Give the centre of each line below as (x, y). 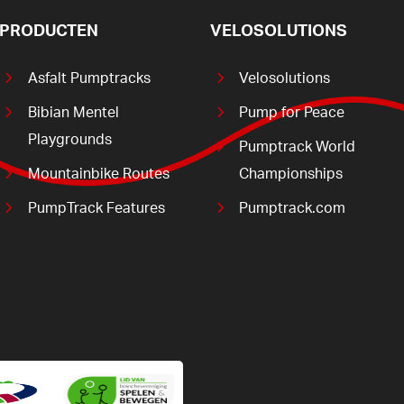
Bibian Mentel (73, 113)
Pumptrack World (298, 147)
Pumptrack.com (293, 209)
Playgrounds (69, 140)
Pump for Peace (292, 113)
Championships (291, 174)
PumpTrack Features (96, 209)
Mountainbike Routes (98, 174)
